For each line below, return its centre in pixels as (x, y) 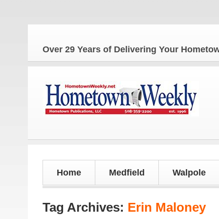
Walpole (189, 173)
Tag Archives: (85, 207)
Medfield (127, 173)
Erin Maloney (167, 207)
